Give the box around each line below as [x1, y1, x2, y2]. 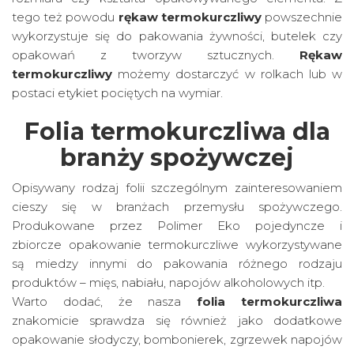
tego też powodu [12, 9, 119, 24]
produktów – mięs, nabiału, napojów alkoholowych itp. [12, 275, 325, 290]
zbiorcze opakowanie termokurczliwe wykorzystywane [12, 237, 342, 252]
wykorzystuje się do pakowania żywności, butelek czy [12, 28, 342, 43]
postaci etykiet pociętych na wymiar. [12, 85, 223, 100]
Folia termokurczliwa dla [24, 117, 330, 146]
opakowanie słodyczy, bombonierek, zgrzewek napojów [12, 332, 342, 347]
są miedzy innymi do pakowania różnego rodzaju [12, 256, 342, 271]
